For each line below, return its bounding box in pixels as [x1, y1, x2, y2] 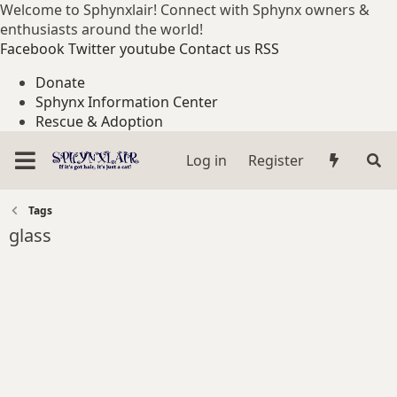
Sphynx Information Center [35, 92, 218, 112]
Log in [185, 151, 227, 170]
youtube [120, 39, 175, 58]
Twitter [68, 39, 116, 58]
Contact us [179, 39, 251, 58]
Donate [35, 73, 85, 92]
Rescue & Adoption [35, 112, 163, 131]
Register [247, 151, 304, 170]
